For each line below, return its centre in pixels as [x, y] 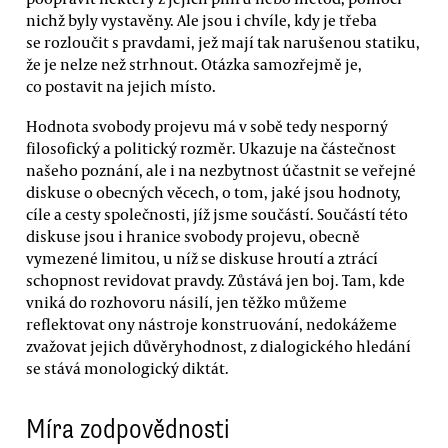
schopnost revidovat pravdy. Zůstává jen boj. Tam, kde [215, 279]
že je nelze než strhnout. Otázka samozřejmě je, [194, 64]
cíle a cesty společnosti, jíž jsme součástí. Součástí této [217, 213]
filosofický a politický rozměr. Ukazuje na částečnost [211, 147]
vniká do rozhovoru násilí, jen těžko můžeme [186, 301]
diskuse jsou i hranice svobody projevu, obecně [193, 235]
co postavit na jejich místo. [121, 86]
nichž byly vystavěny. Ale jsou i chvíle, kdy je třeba [201, 20]
